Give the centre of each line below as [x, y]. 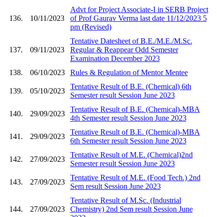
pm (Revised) [91, 27]
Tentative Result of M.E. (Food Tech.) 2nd [135, 177]
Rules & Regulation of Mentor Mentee [129, 72]
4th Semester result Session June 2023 [128, 118]
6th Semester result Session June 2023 [128, 140]
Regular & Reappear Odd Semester [124, 49]
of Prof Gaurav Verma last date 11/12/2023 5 [138, 18]
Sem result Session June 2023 [115, 186]
